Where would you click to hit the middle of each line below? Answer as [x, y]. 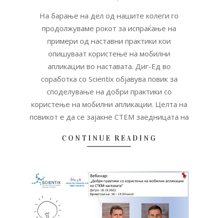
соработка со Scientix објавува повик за [109, 79]
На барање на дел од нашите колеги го [109, 15]
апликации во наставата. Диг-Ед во [109, 66]
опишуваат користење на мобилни [109, 53]
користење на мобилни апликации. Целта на [109, 104]
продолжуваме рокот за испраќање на [109, 28]
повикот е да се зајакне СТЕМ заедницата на [109, 117]
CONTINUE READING [109, 138]
